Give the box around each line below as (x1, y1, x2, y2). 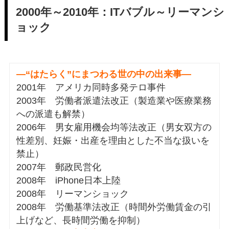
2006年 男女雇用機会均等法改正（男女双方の (16, 122, 212, 132)
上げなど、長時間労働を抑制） (16, 215, 146, 225)
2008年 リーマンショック (16, 188, 129, 199)
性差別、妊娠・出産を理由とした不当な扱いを (16, 135, 210, 146)
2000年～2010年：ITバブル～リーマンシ (15, 6, 224, 18)
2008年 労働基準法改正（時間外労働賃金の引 (16, 201, 212, 212)
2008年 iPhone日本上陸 (16, 175, 121, 186)
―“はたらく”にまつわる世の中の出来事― (16, 68, 192, 79)
